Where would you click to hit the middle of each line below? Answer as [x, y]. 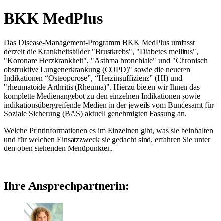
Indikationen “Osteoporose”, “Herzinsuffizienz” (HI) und [93, 78]
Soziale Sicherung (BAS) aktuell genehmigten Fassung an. [95, 113]
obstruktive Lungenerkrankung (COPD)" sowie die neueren [97, 69]
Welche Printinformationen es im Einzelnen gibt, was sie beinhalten [109, 130]
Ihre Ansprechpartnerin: [67, 186]
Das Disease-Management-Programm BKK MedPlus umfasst [99, 42]
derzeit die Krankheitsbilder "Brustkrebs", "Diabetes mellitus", [101, 51]
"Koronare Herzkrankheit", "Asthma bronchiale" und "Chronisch [106, 60]
